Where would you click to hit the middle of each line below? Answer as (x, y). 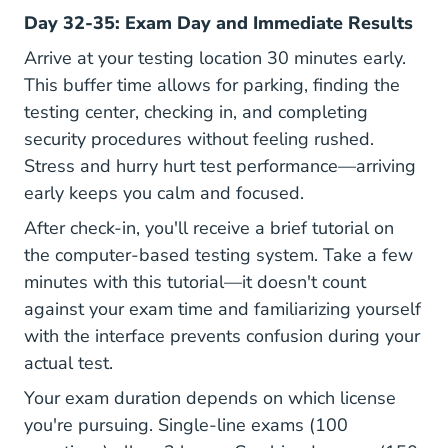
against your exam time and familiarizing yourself (222, 309)
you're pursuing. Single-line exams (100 (186, 425)
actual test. (68, 363)
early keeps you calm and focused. (164, 193)
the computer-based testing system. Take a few (218, 255)
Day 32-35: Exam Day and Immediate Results (218, 23)
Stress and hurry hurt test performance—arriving (220, 166)
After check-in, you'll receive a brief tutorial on (209, 228)
